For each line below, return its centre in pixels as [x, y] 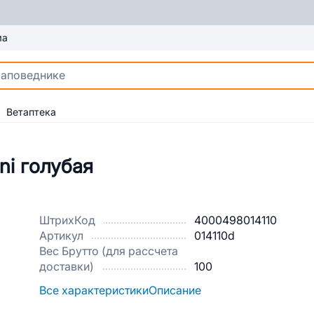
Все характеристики [94, 291]
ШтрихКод [67, 220]
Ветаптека [31, 112]
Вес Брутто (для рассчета [109, 251]
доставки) [67, 267]
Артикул [61, 236]
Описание [175, 291]
